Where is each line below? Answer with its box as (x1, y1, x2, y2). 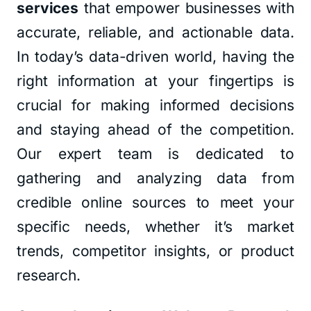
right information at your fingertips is (17, 72, 294, 90)
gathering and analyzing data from (17, 169, 294, 187)
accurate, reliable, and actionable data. (17, 24, 294, 41)
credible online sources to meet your (17, 194, 294, 211)
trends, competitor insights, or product (17, 242, 294, 260)
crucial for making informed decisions (17, 96, 294, 114)
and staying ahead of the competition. (17, 121, 294, 138)
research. (17, 267, 81, 284)
